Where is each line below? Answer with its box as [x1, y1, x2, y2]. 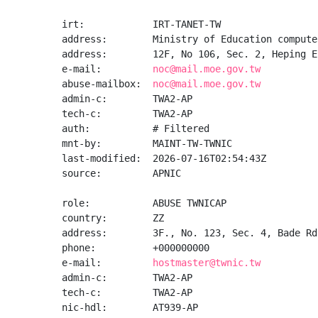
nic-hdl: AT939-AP [62, 302, 198, 313]
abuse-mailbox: [62, 78, 153, 89]
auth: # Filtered [62, 123, 209, 134]
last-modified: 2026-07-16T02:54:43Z [62, 153, 266, 164]
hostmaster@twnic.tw [153, 257, 261, 268]
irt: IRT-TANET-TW [62, 18, 221, 30]
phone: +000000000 [62, 242, 209, 253]
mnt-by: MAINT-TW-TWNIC [62, 138, 232, 149]
